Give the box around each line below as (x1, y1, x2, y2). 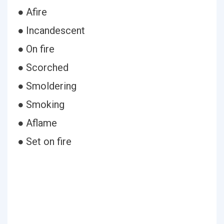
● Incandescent (17, 24, 85, 36)
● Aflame (17, 117, 57, 129)
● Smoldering (17, 80, 76, 92)
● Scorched (17, 61, 68, 73)
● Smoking (17, 98, 64, 110)
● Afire (17, 6, 47, 18)
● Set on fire (17, 135, 71, 147)
